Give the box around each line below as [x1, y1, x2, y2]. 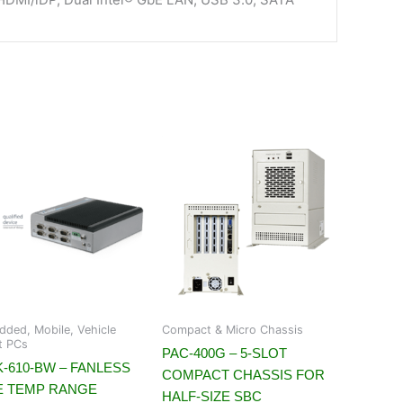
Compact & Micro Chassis [162, 322, 303, 336]
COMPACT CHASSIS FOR [162, 367, 325, 383]
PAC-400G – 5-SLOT [162, 345, 287, 362]
